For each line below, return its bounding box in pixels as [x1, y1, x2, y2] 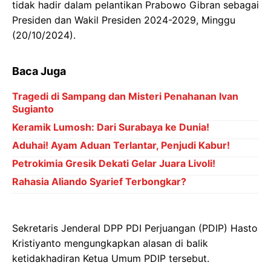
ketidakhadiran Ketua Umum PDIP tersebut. [12, 252, 209, 264]
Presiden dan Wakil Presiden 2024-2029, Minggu [12, 13, 235, 26]
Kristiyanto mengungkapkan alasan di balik [12, 237, 208, 249]
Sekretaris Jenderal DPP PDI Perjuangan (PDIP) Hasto [12, 221, 258, 234]
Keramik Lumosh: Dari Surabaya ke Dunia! [12, 120, 209, 133]
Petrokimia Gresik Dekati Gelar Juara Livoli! [12, 157, 215, 169]
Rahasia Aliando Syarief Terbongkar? [12, 175, 186, 188]
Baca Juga [12, 64, 66, 77]
